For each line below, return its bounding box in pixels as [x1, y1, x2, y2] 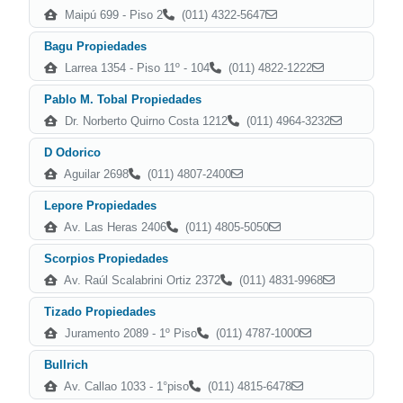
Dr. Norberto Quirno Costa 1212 [61, 114, 228, 128]
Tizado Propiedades [44, 305, 156, 318]
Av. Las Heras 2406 [61, 220, 166, 234]
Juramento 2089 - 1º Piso [61, 327, 197, 340]
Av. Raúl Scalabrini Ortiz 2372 [61, 273, 220, 287]
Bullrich [44, 358, 88, 372]
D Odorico [44, 146, 101, 159]
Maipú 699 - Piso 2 [61, 8, 163, 22]
